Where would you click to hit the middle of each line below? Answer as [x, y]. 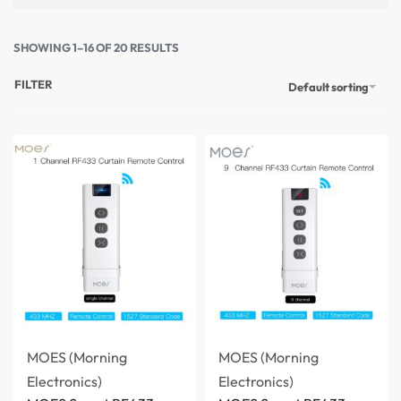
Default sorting [328, 86]
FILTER [33, 84]
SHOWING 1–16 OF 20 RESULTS [96, 47]
